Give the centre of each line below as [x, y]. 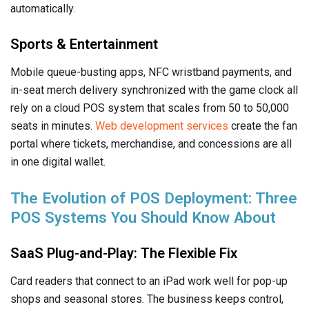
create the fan [263, 126]
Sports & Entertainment [84, 44]
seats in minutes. [53, 126]
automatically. [43, 8]
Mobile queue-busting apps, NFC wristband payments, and [151, 72]
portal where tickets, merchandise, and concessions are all [151, 143]
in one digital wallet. [58, 161]
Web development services [162, 126]
